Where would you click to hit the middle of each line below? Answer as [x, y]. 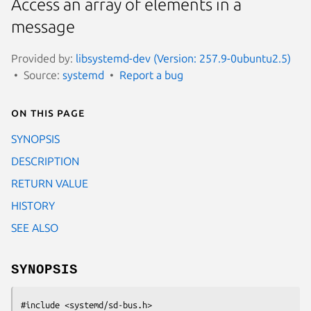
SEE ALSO [35, 227]
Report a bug [151, 75]
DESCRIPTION [45, 161]
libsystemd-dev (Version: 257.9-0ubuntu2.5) [183, 58]
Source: [43, 75]
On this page [48, 112]
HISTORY [33, 205]
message [43, 27]
